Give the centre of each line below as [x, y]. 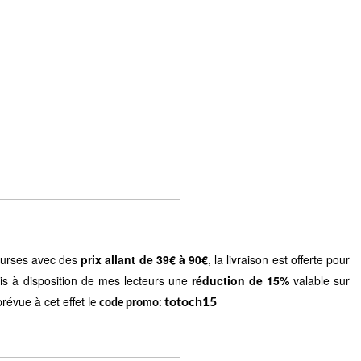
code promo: [132, 303]
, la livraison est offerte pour [279, 259]
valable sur [320, 280]
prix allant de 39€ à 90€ [145, 259]
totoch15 [191, 302]
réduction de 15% [240, 280]
